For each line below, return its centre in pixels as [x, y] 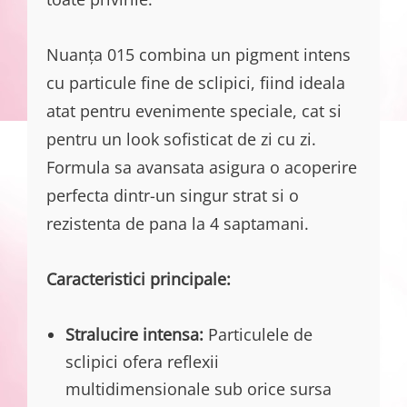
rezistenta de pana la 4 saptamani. [178, 224]
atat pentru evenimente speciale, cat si [194, 111]
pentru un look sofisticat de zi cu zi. [181, 139]
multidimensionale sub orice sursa [199, 389]
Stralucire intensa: [134, 335]
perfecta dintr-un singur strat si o [173, 196]
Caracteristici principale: [139, 279]
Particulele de [258, 335]
